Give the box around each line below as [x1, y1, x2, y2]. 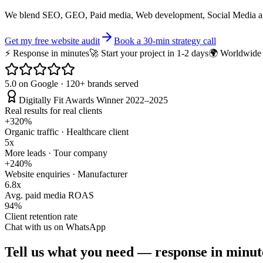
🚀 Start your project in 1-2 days [89, 48, 208, 58]
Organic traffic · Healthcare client [5, 126, 129, 137]
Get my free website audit [5, 35, 100, 46]
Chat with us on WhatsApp [5, 221, 106, 232]
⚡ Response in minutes [5, 48, 89, 58]
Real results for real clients [5, 105, 102, 116]
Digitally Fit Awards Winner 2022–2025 [19, 95, 168, 105]
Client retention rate [5, 211, 77, 221]
